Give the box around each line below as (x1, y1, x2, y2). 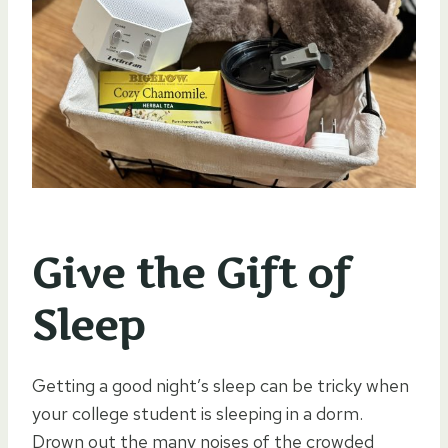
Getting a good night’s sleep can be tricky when (32, 373, 409, 397)
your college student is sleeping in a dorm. (32, 401, 363, 425)
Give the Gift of (32, 248, 350, 298)
